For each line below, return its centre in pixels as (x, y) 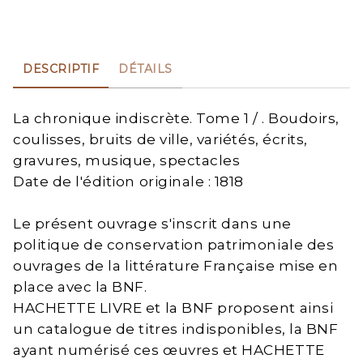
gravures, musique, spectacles (127, 161)
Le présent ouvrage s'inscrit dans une (152, 224)
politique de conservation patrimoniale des (174, 245)
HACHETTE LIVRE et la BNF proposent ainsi (173, 308)
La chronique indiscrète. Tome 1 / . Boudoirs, (176, 119)
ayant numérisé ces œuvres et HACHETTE (169, 350)
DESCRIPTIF (61, 69)
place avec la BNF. (80, 287)
